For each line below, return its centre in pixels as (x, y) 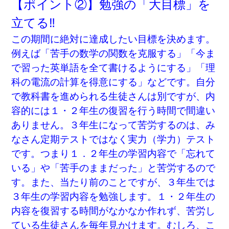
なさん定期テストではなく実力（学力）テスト (113, 139)
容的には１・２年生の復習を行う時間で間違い (113, 110)
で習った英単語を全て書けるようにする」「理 (113, 67)
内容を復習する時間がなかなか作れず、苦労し (113, 211)
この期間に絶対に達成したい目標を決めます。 (113, 39)
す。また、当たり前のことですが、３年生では (113, 182)
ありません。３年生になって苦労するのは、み (113, 125)
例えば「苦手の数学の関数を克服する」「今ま (113, 53)
